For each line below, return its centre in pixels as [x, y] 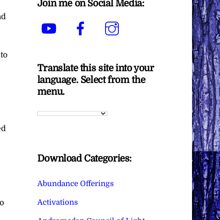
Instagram [145, 21]
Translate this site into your [96, 68]
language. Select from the [91, 80]
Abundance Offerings [75, 183]
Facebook [112, 21]
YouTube [80, 21]
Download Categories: [84, 159]
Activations [57, 202]
